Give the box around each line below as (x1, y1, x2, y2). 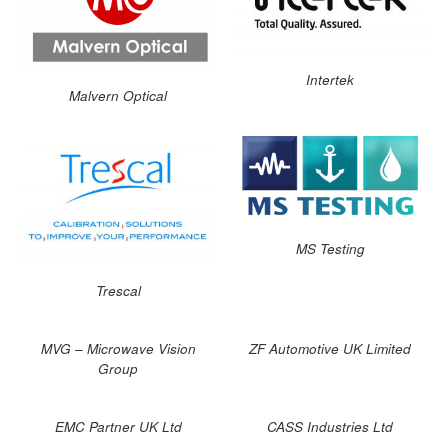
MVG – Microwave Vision (40, 338, 196, 358)
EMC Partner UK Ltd (54, 416, 182, 436)
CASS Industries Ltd (267, 416, 393, 436)
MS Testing (295, 239, 365, 259)
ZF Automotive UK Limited (249, 338, 411, 358)
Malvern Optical (69, 86, 167, 106)
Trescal (95, 280, 141, 300)
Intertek (306, 70, 354, 90)
